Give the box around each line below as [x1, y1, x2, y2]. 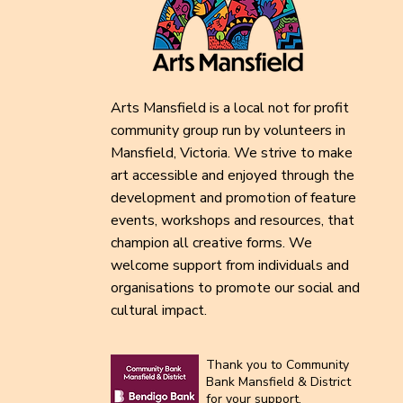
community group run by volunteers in [111, 121, 345, 140]
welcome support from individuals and [111, 255, 349, 275]
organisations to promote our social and [111, 278, 360, 298]
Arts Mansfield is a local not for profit [111, 98, 349, 118]
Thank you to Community [206, 356, 349, 373]
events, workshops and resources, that [111, 210, 354, 230]
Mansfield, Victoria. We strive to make [111, 143, 353, 163]
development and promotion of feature [111, 188, 356, 208]
